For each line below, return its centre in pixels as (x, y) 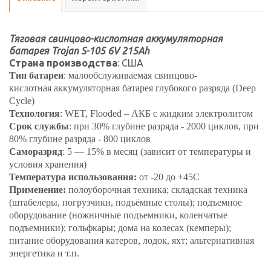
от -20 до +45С (168, 177)
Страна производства (63, 63)
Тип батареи (36, 75)
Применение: (38, 190)
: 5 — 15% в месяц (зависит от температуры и (157, 152)
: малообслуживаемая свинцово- (130, 75)
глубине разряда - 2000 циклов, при (184, 126)
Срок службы (39, 126)
